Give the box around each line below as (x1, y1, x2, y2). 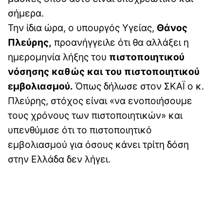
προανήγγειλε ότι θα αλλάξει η (52, 36, 189, 48)
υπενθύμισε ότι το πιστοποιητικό (8, 124, 152, 136)
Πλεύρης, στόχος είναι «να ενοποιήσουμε (8, 94, 192, 107)
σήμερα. (8, 7, 44, 19)
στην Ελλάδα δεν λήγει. (8, 153, 110, 165)
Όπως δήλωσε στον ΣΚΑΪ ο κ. (73, 80, 204, 92)
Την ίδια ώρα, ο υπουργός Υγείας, (8, 21, 157, 34)
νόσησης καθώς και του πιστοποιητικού (8, 65, 200, 77)
